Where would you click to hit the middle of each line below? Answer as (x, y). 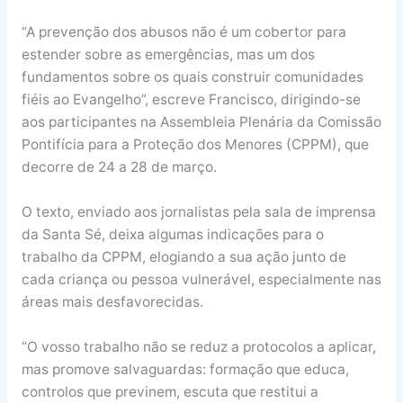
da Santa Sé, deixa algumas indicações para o (172, 235)
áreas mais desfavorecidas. (112, 302)
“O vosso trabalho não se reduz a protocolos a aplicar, (198, 346)
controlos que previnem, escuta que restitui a (170, 391)
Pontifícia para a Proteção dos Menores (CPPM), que (195, 145)
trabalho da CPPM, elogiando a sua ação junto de (184, 257)
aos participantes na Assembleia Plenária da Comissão (201, 122)
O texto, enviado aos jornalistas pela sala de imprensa (198, 212)
